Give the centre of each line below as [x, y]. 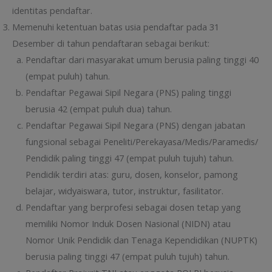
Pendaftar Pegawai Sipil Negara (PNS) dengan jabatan [135, 125]
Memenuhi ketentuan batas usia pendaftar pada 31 [116, 27]
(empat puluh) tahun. [67, 76]
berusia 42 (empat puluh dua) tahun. [98, 109]
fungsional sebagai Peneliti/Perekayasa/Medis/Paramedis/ [141, 142]
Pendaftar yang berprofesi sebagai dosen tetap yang [133, 207]
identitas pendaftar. [53, 11]
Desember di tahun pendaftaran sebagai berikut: [111, 43]
